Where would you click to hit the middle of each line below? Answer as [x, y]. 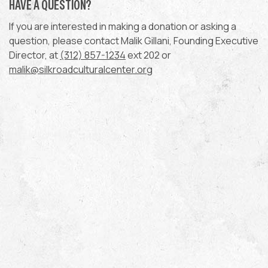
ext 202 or [148, 55]
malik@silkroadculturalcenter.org [81, 69]
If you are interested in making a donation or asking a [123, 26]
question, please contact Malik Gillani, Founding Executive [134, 40]
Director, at [34, 55]
